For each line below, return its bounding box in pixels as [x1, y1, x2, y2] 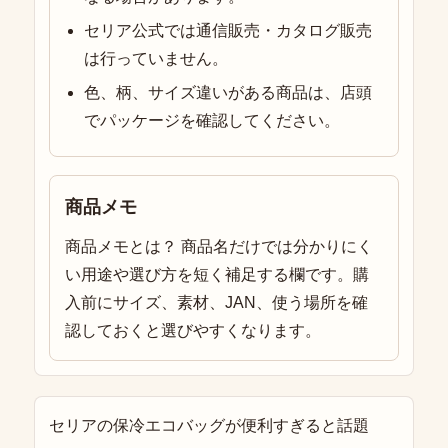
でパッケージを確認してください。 [84, 112, 341, 130]
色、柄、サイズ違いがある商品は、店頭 [84, 84, 373, 102]
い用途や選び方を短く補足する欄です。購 [65, 266, 369, 284]
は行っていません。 [84, 50, 229, 68]
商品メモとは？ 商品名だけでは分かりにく [65, 238, 373, 256]
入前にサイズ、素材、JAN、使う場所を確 [65, 294, 368, 312]
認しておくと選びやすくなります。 [65, 322, 321, 340]
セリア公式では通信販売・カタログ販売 [84, 22, 373, 40]
